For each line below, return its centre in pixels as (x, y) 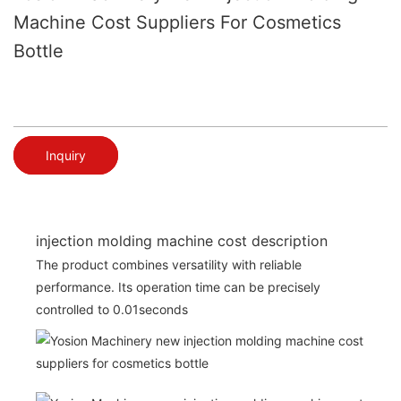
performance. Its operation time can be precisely (178, 286)
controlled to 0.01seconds (112, 309)
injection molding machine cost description (182, 240)
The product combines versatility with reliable (169, 264)
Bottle (38, 51)
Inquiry (66, 155)
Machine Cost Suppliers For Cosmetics (177, 22)
